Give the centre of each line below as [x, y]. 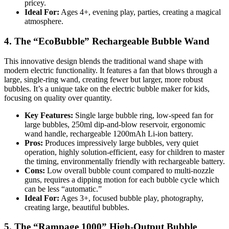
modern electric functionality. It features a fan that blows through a [111, 70]
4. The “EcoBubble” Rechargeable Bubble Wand [107, 41]
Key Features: [49, 115]
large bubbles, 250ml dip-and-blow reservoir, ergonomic [115, 124]
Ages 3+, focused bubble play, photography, [131, 198]
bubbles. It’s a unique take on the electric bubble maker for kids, [107, 88]
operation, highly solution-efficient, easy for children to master [124, 152]
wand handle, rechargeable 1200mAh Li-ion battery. [109, 133]
